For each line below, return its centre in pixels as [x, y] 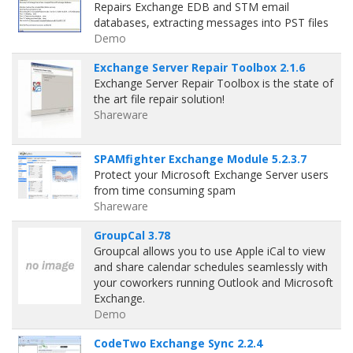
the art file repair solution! [159, 99]
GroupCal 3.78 [132, 235]
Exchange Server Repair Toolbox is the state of [214, 83]
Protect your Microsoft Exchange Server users [211, 175]
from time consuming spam [165, 190]
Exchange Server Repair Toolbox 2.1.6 [199, 67]
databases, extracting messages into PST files [211, 22]
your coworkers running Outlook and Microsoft [214, 282]
